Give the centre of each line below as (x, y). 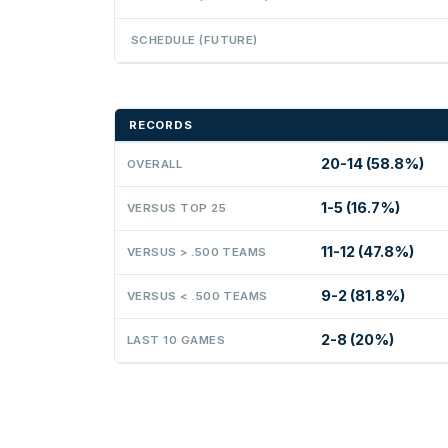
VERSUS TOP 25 (176, 207)
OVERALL (155, 163)
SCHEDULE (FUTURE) (194, 39)
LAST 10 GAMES (176, 339)
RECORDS (161, 124)
